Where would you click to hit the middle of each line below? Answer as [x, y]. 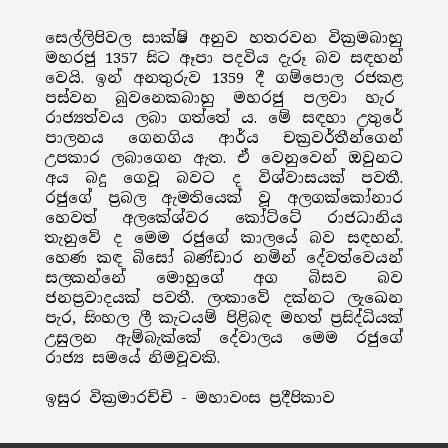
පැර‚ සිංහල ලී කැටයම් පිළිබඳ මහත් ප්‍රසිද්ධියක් [224, 318]
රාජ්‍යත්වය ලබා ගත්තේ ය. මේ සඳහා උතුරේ [224, 118]
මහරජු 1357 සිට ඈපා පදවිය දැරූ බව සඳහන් [224, 58]
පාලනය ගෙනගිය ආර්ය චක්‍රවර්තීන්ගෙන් [224, 138]
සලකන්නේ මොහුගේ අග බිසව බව [224, 278]
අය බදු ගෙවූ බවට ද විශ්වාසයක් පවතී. [224, 178]
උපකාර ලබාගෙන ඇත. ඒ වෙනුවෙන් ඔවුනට [224, 158]
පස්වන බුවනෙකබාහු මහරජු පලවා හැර [224, 98]
